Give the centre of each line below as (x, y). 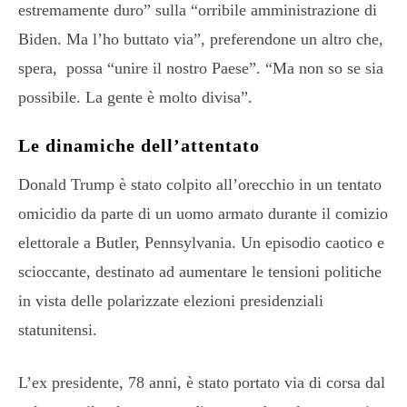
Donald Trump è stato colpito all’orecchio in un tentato (200, 184)
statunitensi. (58, 329)
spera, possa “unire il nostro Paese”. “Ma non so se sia (201, 68)
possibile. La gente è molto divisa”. (135, 97)
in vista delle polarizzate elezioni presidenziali (171, 300)
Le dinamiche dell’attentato (139, 145)
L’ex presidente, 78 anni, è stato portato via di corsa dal (202, 382)
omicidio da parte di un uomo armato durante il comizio (203, 213)
